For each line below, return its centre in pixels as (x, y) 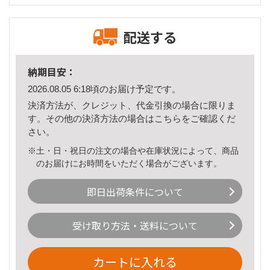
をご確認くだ (209, 118)
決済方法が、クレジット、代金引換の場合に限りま (132, 105)
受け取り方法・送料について (135, 226)
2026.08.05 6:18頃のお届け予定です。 (104, 89)
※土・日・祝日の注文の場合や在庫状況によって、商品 (133, 150)
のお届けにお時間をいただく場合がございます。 (129, 163)
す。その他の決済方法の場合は (91, 118)
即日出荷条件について (135, 191)
